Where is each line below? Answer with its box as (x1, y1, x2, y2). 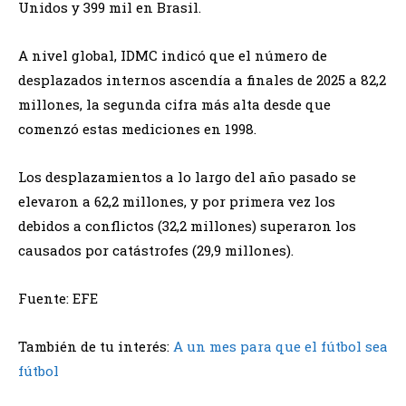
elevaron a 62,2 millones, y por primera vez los (18, 191, 335, 210)
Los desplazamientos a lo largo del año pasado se (18, 167, 356, 186)
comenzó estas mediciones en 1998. (18, 119, 256, 138)
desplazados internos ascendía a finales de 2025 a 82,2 (18, 70, 386, 89)
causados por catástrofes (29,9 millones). (18, 240, 294, 259)
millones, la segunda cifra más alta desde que (18, 94, 331, 113)
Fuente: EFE (18, 288, 98, 307)
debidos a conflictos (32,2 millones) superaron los (18, 216, 356, 235)
